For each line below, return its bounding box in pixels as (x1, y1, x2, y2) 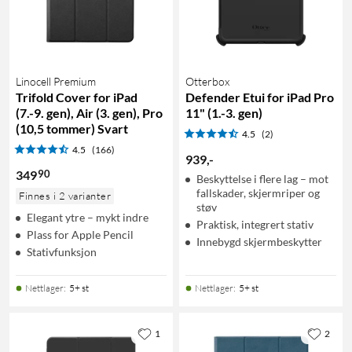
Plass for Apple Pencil (27, 227, 134, 241)
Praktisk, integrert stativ (196, 217, 313, 231)
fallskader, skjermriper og (196, 185, 320, 200)
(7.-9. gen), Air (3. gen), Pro (16, 104, 163, 120)
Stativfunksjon (27, 244, 97, 258)
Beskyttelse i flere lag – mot (196, 171, 328, 185)
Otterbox (185, 74, 229, 88)
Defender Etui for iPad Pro (185, 89, 334, 104)
